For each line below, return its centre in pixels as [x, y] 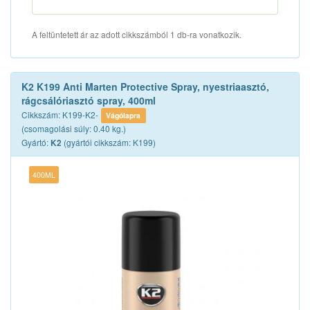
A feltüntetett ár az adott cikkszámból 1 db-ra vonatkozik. [137, 34]
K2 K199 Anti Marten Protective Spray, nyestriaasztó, [145, 86]
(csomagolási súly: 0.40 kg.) [74, 128]
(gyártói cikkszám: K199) [109, 142]
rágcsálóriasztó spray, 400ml [89, 100]
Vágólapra [124, 115]
